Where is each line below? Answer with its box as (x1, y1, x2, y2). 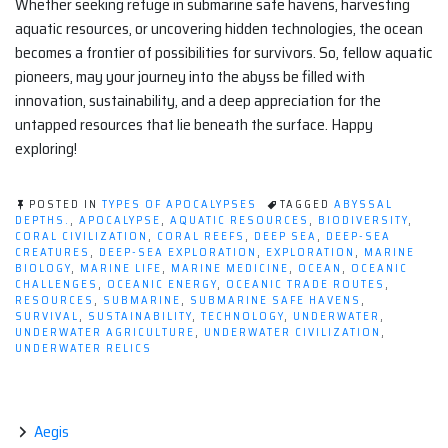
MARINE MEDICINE (171, 260, 289, 278)
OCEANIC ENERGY (107, 276, 217, 294)
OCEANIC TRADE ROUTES (226, 276, 385, 294)
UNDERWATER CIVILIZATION (204, 324, 381, 342)
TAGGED (280, 196, 334, 214)
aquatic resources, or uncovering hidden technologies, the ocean (15, 16, 423, 42)
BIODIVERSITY (318, 212, 408, 230)
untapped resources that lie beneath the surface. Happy (15, 112, 373, 138)
